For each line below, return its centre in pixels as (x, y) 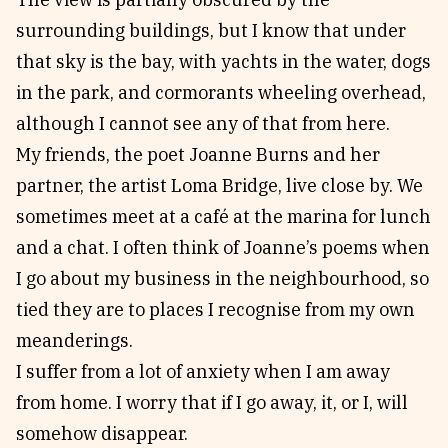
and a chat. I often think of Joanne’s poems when (223, 247)
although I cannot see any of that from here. (203, 123)
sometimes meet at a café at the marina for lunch (223, 216)
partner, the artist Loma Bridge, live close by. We (219, 185)
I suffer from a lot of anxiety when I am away (203, 371)
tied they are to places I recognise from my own (215, 309)
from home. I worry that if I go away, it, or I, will (212, 402)
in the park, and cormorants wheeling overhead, (221, 92)
